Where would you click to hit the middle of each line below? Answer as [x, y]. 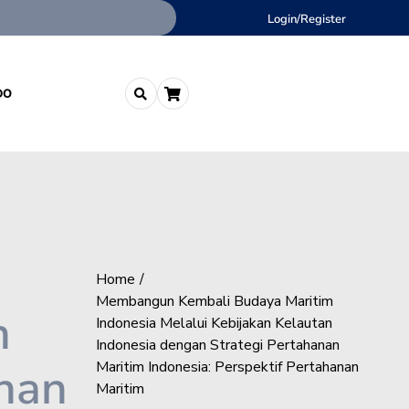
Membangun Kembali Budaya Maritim [215, 301]
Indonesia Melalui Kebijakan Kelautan [215, 323]
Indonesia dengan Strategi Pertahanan [218, 345]
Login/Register [306, 19]
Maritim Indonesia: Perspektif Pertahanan [228, 367]
